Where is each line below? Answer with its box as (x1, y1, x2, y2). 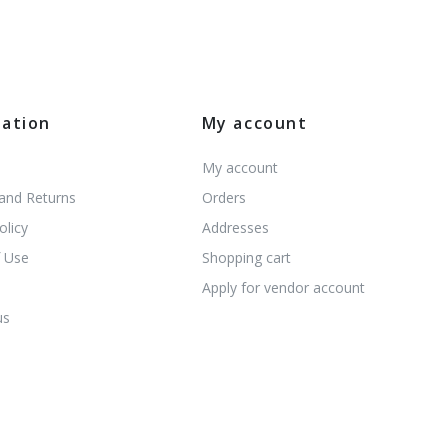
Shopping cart (201, 247, 291, 267)
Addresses (201, 217, 269, 237)
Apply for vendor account (201, 277, 365, 297)
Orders (201, 187, 246, 207)
